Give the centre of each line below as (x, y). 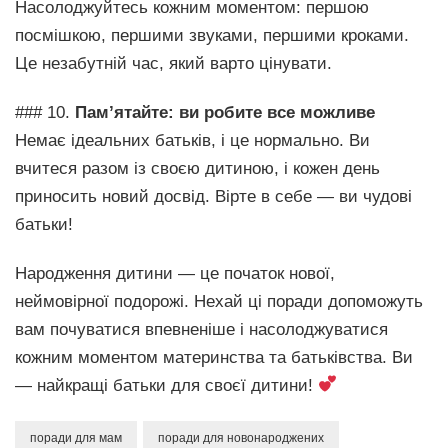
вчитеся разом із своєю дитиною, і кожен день (197, 168)
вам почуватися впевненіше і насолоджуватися (201, 329)
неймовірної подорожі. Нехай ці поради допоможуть (219, 301)
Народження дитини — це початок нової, (175, 273)
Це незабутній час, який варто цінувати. (173, 63)
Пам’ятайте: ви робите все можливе (225, 112)
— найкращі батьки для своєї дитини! (166, 385)
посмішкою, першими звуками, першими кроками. (212, 35)
